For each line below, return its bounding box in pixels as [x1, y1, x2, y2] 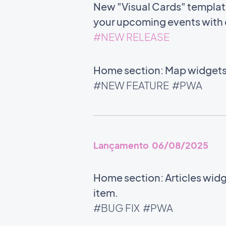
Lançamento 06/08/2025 [93, 139, 208, 151]
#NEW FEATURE [93, 79, 171, 91]
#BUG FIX [93, 201, 141, 214]
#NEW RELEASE [93, 30, 171, 43]
